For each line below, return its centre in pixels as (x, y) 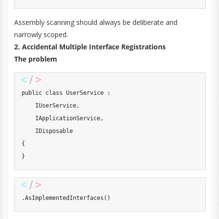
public (32, 93)
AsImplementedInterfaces (64, 198)
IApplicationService (67, 118)
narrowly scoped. (41, 34)
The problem (35, 59)
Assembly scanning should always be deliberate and (96, 22)
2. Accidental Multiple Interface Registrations (90, 47)
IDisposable (54, 131)
